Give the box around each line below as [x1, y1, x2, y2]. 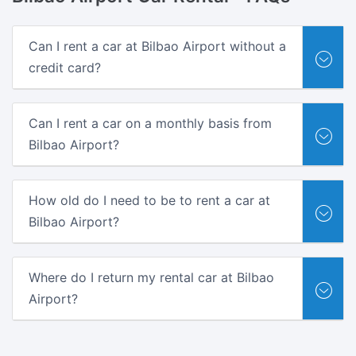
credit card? [29, 59, 101, 75]
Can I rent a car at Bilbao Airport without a [29, 37, 286, 54]
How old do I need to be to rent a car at [29, 192, 270, 208]
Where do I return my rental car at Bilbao [29, 269, 274, 285]
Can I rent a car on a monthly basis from [29, 114, 272, 131]
